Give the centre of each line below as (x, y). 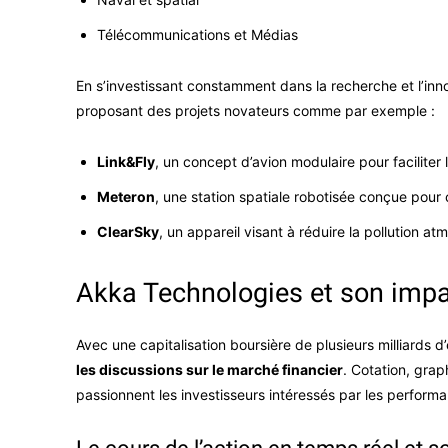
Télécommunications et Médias (197, 35)
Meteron (126, 197)
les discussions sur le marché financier (209, 370)
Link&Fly (126, 162)
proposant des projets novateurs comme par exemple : (255, 111)
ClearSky (128, 232)
